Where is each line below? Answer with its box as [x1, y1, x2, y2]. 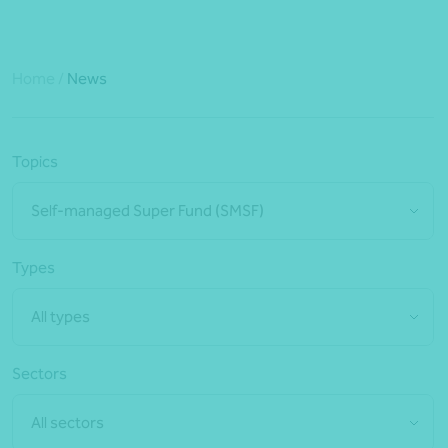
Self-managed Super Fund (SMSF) [31, 201, 264, 221]
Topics [12, 152, 58, 172]
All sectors [31, 413, 104, 433]
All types [31, 307, 90, 327]
